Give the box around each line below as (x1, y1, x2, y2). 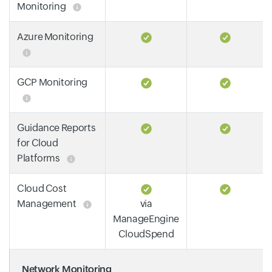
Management (17, 197, 78, 209)
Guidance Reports (17, 121, 96, 134)
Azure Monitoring (17, 30, 93, 42)
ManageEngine (113, 212, 179, 225)
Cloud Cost (17, 182, 67, 194)
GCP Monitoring (17, 76, 87, 88)
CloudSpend (118, 228, 174, 240)
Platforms (17, 152, 62, 164)
